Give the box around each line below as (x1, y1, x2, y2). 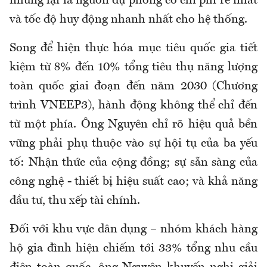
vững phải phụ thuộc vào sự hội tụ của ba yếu (10, 137, 257, 150)
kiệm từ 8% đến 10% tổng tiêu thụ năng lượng (10, 61, 257, 73)
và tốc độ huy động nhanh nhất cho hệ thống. (10, 13, 247, 26)
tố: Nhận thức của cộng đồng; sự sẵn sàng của (10, 156, 257, 169)
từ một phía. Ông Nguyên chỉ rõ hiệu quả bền (10, 118, 257, 131)
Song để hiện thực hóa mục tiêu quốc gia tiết (10, 42, 257, 54)
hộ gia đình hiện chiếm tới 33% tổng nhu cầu (10, 242, 257, 254)
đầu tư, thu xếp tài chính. (10, 194, 140, 207)
